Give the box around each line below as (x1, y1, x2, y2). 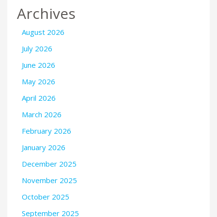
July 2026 (22, 43, 52, 53)
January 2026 (22, 142, 65, 152)
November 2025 (22, 175, 77, 185)
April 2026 (22, 93, 56, 103)
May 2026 (22, 76, 55, 86)
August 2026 (22, 27, 64, 37)
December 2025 (22, 158, 77, 169)
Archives (17, 3, 76, 23)
